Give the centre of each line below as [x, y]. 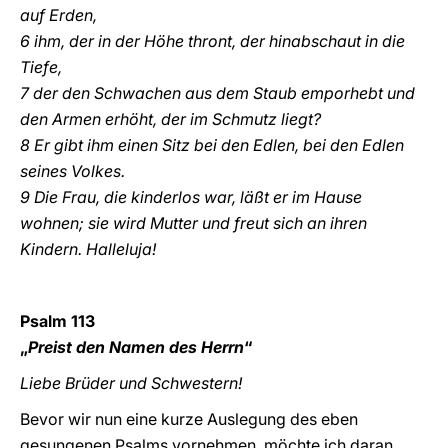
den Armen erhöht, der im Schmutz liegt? [170, 119]
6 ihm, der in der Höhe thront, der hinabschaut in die [212, 41]
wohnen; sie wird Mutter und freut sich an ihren [193, 223]
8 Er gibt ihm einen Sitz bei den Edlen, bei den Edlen [212, 145]
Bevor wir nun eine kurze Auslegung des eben [189, 419]
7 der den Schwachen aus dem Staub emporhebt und [217, 93]
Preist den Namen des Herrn [136, 347]
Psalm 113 [57, 321]
